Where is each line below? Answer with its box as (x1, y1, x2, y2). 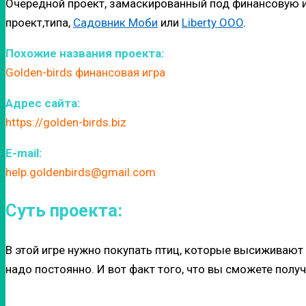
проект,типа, (5, 16, 73, 30)
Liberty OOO (182, 16, 243, 30)
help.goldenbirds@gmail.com (5, 165, 156, 180)
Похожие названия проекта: (5, 46, 164, 61)
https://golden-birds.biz (5, 115, 126, 130)
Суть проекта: (5, 200, 122, 221)
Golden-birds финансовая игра (5, 66, 165, 80)
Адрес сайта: (5, 96, 80, 111)
